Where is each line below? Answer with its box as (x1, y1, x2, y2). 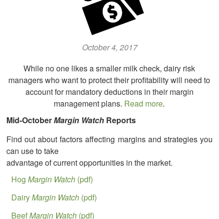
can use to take (6, 145, 59, 157)
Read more (124, 98, 163, 109)
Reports (104, 114, 136, 126)
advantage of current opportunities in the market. (6, 157, 173, 169)
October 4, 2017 (82, 42, 137, 53)
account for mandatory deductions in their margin (25, 86, 194, 98)
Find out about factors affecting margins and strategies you (6, 133, 213, 145)
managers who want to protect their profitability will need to (8, 74, 211, 86)
